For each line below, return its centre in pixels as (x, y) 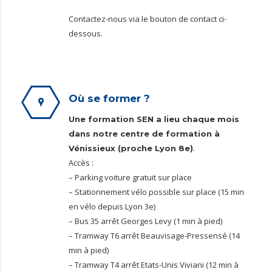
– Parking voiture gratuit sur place (130, 177)
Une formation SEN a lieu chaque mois (154, 119)
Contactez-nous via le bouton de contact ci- (148, 19)
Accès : (81, 163)
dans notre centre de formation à (144, 134)
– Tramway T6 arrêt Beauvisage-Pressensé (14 (154, 236)
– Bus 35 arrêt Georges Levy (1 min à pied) (145, 221)
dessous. (86, 33)
